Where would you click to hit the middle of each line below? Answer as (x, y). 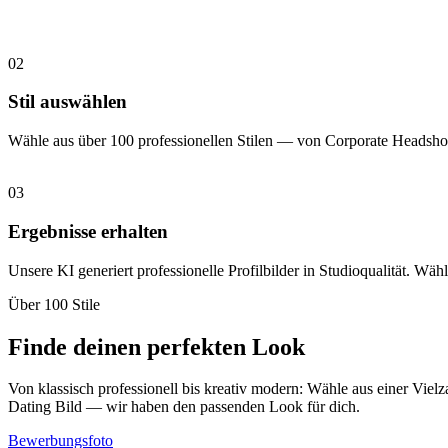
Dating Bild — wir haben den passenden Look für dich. (184, 407)
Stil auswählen (67, 102)
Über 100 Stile (54, 304)
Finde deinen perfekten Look (156, 346)
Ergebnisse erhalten (88, 231)
